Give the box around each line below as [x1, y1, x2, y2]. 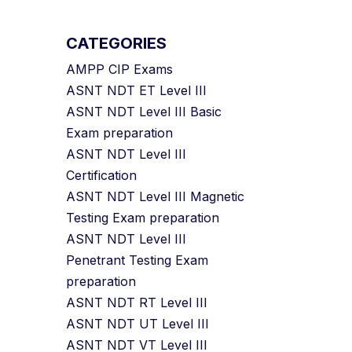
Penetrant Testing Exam [65, 252, 208, 268]
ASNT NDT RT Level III [65, 295, 207, 310]
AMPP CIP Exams [65, 61, 173, 77]
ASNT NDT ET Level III [65, 82, 207, 98]
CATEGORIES [65, 34, 167, 53]
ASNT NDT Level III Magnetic [65, 189, 244, 204]
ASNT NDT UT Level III [65, 316, 209, 332]
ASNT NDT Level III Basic [65, 104, 222, 119]
